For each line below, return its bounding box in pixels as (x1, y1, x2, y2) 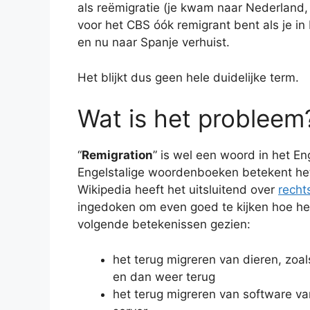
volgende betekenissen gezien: (77, 217, 250, 232)
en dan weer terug (113, 269, 215, 284)
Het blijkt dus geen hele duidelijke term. (77, 70, 299, 84)
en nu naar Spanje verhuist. (77, 35, 230, 50)
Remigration (82, 148, 153, 163)
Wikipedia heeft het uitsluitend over (77, 183, 278, 197)
